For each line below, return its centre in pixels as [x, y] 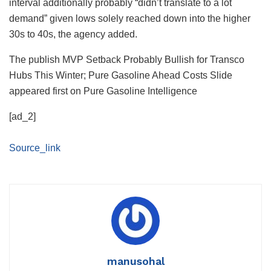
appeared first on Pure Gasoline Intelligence [103, 91]
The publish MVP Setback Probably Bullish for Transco [127, 59]
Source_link [35, 148]
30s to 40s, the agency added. [73, 34]
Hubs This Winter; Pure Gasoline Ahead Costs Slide [121, 75]
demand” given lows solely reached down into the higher [130, 18]
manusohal [135, 261]
